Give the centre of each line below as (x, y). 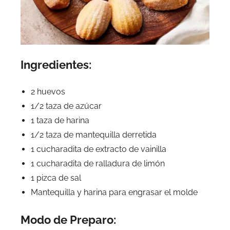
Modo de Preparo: (68, 220)
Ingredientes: (56, 65)
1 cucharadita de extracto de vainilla (99, 149)
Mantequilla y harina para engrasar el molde (114, 193)
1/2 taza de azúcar (66, 106)
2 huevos (48, 92)
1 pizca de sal (56, 178)
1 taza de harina (60, 121)
